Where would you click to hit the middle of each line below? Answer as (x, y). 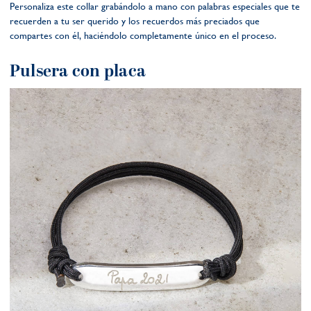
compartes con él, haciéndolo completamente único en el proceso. (143, 35)
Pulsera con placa (78, 71)
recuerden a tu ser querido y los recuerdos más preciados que (135, 20)
